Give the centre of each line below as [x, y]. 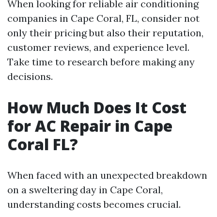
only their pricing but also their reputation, [105, 33]
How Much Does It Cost [97, 108]
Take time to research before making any [101, 62]
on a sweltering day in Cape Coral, [85, 190]
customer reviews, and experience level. [98, 47]
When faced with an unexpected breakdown [107, 175]
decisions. [30, 77]
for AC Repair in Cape [90, 126]
